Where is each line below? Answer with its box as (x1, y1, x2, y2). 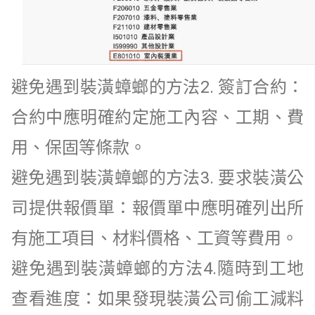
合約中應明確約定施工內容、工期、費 (11, 107, 304, 127)
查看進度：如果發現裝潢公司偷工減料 (11, 288, 304, 309)
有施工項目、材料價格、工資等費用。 (11, 228, 302, 248)
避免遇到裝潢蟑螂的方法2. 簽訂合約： (11, 77, 304, 97)
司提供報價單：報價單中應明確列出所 (11, 198, 304, 218)
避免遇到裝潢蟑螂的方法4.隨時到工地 (11, 258, 304, 278)
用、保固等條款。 (11, 137, 150, 157)
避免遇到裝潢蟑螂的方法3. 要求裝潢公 (11, 167, 304, 188)
